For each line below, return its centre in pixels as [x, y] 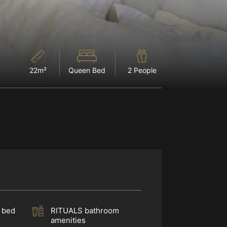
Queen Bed [87, 70]
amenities [68, 220]
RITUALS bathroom [85, 211]
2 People [142, 70]
